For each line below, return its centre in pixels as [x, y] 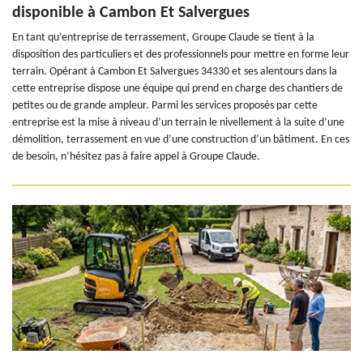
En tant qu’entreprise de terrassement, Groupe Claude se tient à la [163, 38]
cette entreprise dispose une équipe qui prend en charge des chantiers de [177, 89]
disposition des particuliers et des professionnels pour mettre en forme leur [181, 55]
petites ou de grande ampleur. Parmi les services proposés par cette [165, 106]
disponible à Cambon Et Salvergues [131, 13]
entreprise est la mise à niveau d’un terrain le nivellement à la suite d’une [178, 123]
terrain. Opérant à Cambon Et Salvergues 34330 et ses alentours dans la [175, 72]
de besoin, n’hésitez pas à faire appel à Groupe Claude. [136, 157]
